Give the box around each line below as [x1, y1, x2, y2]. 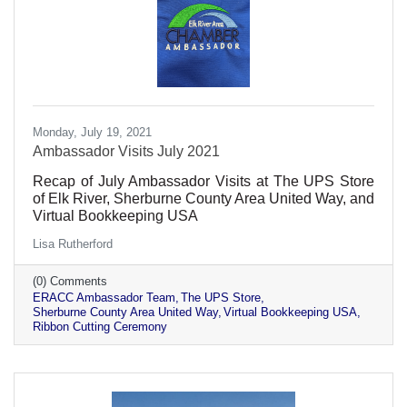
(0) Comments [33, 273, 107, 288]
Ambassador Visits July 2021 [33, 143, 220, 159]
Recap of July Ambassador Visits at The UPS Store [33, 173, 374, 189]
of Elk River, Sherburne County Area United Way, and [33, 190, 374, 206]
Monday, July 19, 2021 [33, 124, 152, 139]
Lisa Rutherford [33, 236, 113, 251]
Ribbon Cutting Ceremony [33, 319, 167, 333]
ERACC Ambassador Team [33, 290, 175, 304]
